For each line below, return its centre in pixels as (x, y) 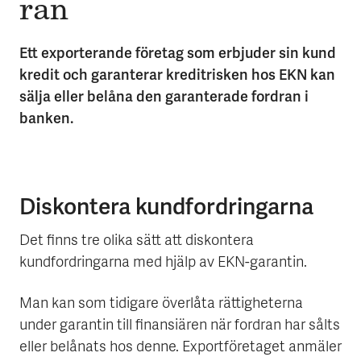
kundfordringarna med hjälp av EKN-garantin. (163, 263)
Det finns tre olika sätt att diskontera (137, 242)
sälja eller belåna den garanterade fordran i (164, 97)
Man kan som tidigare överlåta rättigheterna (161, 305)
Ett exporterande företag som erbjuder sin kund (178, 53)
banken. (46, 118)
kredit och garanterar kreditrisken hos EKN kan (177, 75)
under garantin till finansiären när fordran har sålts (180, 326)
